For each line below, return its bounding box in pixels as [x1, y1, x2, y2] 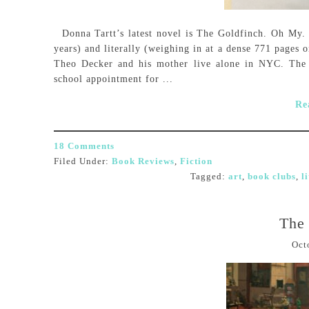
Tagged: [190, 171, 228, 181]
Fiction [180, 156, 212, 166]
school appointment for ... [54, 74, 173, 84]
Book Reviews [112, 156, 175, 166]
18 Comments [54, 141, 114, 151]
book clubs [248, 171, 296, 181]
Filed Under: [54, 156, 112, 166]
